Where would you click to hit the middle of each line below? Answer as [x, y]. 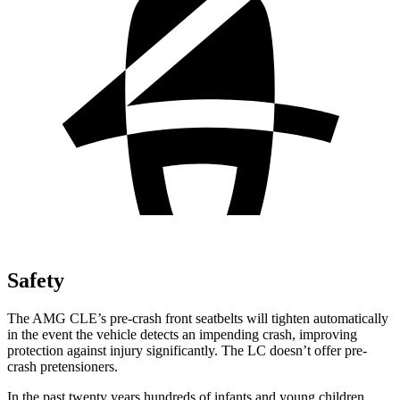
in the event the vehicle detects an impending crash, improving [182, 334]
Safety [36, 280]
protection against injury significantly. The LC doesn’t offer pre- [187, 350]
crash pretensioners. [62, 366]
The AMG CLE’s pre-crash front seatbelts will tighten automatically [198, 318]
